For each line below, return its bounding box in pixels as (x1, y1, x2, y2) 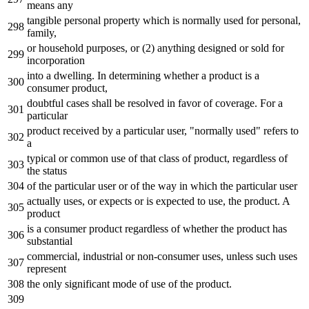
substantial (27, 235, 72, 247)
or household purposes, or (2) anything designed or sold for (27, 41, 284, 54)
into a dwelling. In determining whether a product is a (27, 69, 259, 81)
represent (27, 262, 66, 275)
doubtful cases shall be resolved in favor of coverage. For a (27, 97, 283, 109)
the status (27, 164, 67, 177)
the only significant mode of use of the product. (27, 277, 232, 290)
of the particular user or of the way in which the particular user (27, 179, 297, 192)
